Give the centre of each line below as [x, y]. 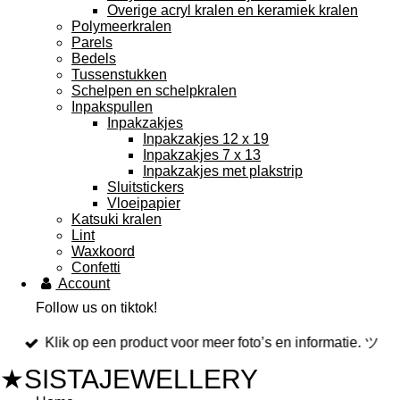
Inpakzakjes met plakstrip [223, 171]
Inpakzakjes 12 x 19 [206, 139]
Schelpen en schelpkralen [154, 91]
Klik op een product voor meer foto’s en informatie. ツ [212, 343]
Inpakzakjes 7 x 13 [202, 155]
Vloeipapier [144, 203]
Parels [92, 42]
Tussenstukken [119, 75]
